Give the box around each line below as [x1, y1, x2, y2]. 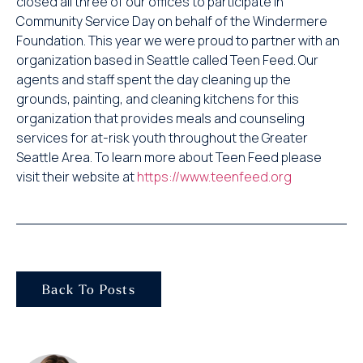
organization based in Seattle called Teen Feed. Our [16, 51, 318, 69]
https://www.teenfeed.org [137, 168, 292, 186]
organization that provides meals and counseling [16, 109, 305, 127]
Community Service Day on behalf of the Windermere [16, 12, 327, 30]
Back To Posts [42, 281, 136, 298]
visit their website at [16, 168, 137, 186]
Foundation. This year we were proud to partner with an [16, 32, 340, 49]
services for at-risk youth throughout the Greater [16, 129, 308, 147]
